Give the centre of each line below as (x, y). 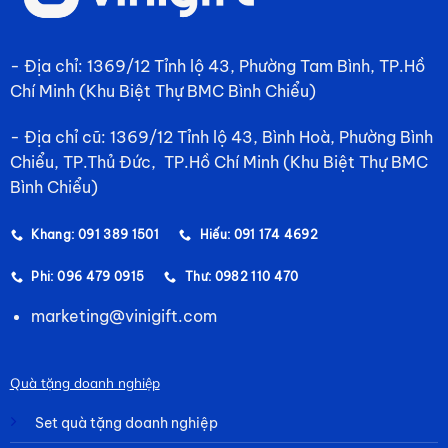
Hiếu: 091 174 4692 (259, 235)
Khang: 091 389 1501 (95, 235)
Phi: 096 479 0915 (88, 277)
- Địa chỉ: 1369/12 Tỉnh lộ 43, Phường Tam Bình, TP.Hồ (217, 65)
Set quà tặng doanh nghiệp (126, 422)
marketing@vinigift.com (123, 316)
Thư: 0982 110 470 (241, 277)
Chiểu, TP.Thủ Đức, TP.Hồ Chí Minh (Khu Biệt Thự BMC (218, 161)
